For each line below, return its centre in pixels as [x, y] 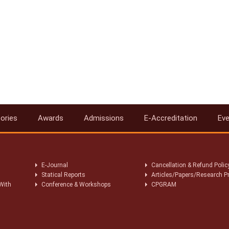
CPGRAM [164, 185]
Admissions [104, 118]
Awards [51, 118]
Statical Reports [63, 175]
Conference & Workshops [76, 185]
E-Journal [54, 165]
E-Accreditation [171, 118]
